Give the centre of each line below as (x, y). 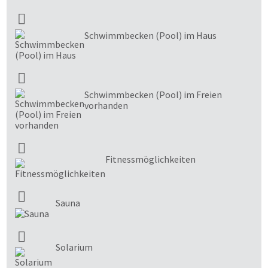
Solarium (74, 247)
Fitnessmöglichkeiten (150, 159)
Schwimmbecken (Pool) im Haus (150, 35)
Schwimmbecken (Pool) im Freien (153, 94)
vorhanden (106, 105)
